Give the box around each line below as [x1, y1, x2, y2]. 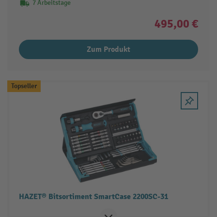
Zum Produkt [87, 45, 130, 55]
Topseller [11, 82, 37, 91]
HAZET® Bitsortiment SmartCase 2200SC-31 [18, 192, 168, 202]
